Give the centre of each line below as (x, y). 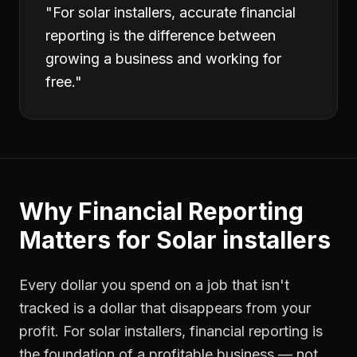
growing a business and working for (163, 59)
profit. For (54, 331)
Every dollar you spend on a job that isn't (154, 285)
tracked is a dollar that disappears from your (165, 308)
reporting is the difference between (161, 35)
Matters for (88, 240)
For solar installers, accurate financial (174, 12)
